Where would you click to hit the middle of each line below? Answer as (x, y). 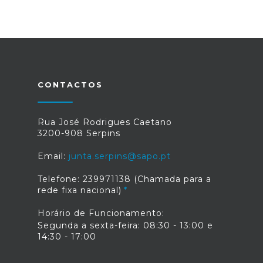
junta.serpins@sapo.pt (120, 156)
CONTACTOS (70, 85)
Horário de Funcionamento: (101, 213)
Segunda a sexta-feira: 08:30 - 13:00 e (125, 225)
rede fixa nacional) (80, 190)
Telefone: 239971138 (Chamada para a (124, 179)
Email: (53, 156)
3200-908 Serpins (79, 133)
